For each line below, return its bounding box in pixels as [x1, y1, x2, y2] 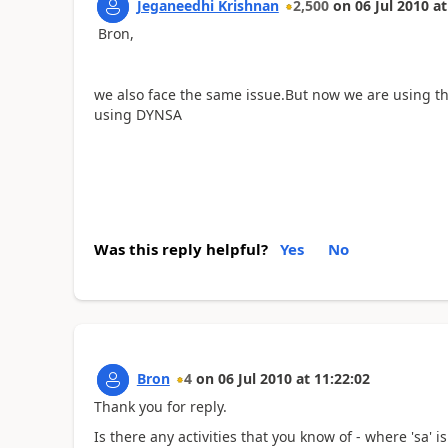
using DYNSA [93, 104, 182, 124]
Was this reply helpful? [93, 238, 268, 259]
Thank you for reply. [93, 396, 227, 416]
